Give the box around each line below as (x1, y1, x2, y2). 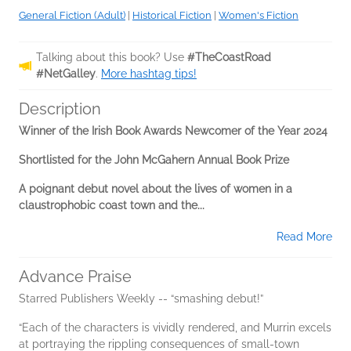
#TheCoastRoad (187, 51, 271, 64)
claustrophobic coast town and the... (19, 199, 204, 212)
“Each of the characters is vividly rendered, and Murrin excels (19, 321, 331, 335)
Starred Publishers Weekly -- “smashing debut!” (19, 292, 263, 306)
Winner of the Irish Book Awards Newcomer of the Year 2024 (19, 125, 327, 138)
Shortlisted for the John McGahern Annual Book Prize (19, 154, 289, 167)
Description (19, 100, 101, 119)
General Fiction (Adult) (19, 9, 125, 22)
